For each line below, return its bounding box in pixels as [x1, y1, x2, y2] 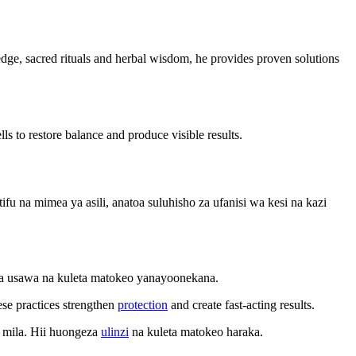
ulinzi [101, 325, 129, 339]
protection [118, 298, 168, 312]
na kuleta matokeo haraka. [129, 325, 263, 339]
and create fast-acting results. [168, 298, 315, 312]
